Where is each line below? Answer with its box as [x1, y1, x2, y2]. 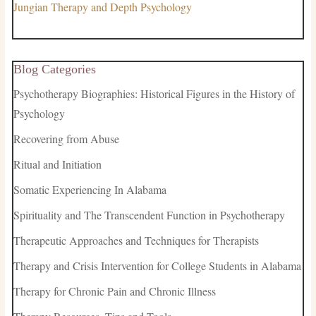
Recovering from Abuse [13, 131, 119, 147]
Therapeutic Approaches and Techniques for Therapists [13, 233, 259, 248]
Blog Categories [13, 62, 96, 77]
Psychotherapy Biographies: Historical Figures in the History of [13, 86, 295, 102]
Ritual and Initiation [13, 157, 102, 172]
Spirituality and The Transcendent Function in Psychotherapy [13, 207, 285, 223]
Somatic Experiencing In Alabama [13, 182, 166, 197]
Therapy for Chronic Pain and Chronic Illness [13, 284, 216, 299]
